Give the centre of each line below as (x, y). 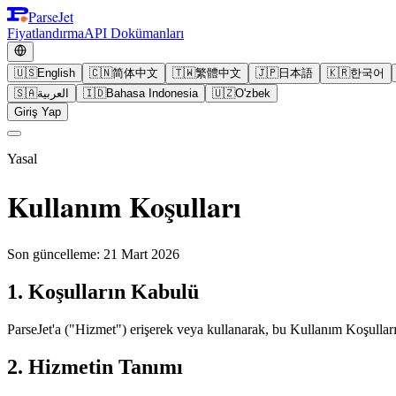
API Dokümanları (134, 33)
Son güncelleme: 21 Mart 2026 (93, 254)
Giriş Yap (38, 112)
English (56, 73)
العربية (53, 93)
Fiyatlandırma (46, 33)
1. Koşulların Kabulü (103, 291)
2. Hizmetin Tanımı (95, 366)
